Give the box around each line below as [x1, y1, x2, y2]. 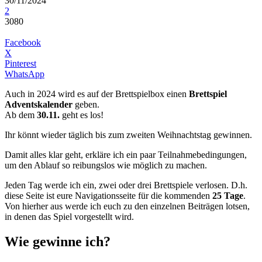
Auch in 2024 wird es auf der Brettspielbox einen [5, 88, 189, 99]
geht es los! [60, 109, 104, 120]
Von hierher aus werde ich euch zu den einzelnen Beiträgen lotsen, [5, 201, 250, 211]
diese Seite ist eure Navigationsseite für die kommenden [5, 190, 212, 201]
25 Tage [212, 190, 243, 201]
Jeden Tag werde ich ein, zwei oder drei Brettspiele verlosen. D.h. [5, 180, 247, 190]
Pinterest [5, 58, 36, 68]
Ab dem [5, 109, 37, 120]
